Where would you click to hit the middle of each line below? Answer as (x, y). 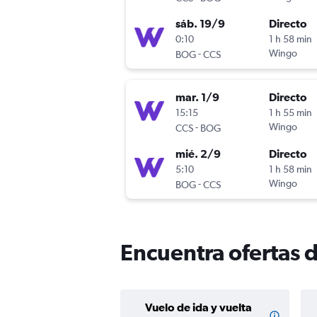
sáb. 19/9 (200, 24)
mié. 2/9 (198, 154)
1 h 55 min (290, 113)
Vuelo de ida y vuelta (198, 307)
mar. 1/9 (197, 97)
